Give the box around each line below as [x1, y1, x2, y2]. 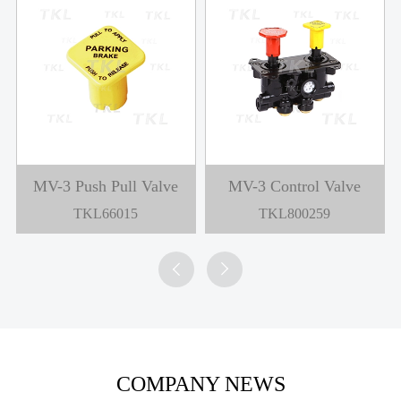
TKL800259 [259, 205, 331, 221]
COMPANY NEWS [115, 371, 286, 396]
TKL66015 [73, 205, 139, 221]
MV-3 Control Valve [228, 176, 362, 195]
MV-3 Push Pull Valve [33, 176, 179, 195]
